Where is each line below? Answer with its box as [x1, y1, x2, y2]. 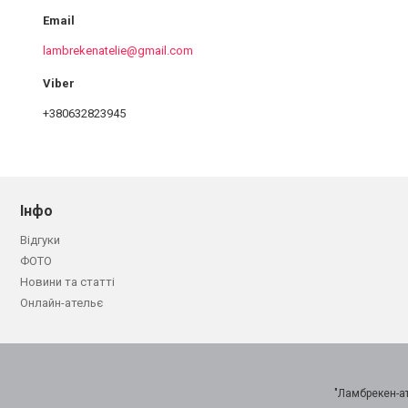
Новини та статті [20, 274, 115, 289]
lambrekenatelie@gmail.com [43, 43, 193, 57]
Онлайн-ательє [20, 295, 103, 310]
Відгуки [20, 232, 60, 247]
